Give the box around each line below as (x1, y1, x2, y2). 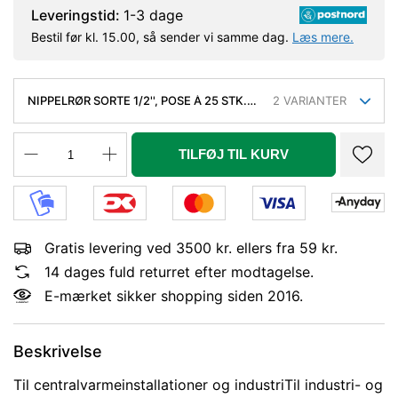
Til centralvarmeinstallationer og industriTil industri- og (13, 375, 383, 394)
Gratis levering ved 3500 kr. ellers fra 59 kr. (44, 238, 338, 257)
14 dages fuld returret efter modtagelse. (44, 262, 314, 281)
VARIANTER (280, 93, 346, 107)
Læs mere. (292, 29, 354, 44)
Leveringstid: (31, 6, 123, 24)
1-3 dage (123, 6, 183, 24)
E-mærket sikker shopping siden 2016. (44, 286, 303, 305)
